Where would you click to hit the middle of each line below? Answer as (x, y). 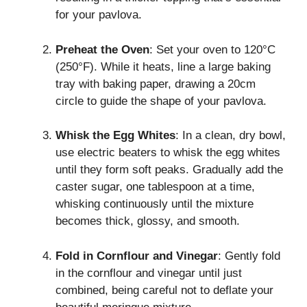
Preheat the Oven (102, 49)
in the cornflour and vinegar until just (149, 273)
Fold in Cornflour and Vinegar (137, 256)
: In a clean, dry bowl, (231, 136)
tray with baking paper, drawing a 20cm (156, 84)
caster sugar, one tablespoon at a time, (155, 187)
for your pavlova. (99, 15)
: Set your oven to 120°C (212, 49)
